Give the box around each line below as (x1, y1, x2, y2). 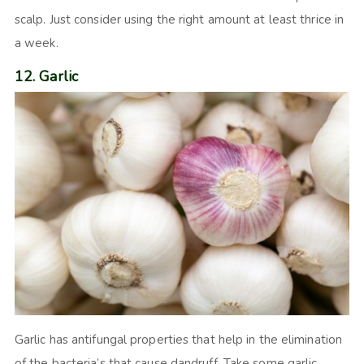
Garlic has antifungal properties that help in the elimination (14, 331, 343, 349)
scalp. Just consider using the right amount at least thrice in (14, 11, 344, 28)
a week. (14, 35, 58, 52)
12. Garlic (14, 67, 81, 87)
